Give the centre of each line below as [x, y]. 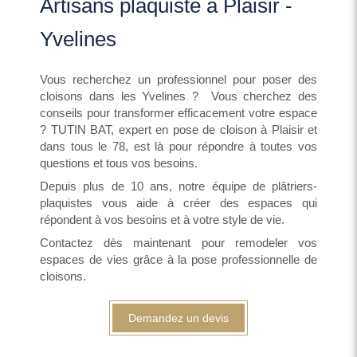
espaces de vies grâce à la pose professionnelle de [178, 259]
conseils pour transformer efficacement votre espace [178, 113]
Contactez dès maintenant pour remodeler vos [178, 243]
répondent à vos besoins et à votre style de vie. [162, 220]
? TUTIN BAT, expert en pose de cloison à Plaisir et [178, 129]
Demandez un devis [178, 318]
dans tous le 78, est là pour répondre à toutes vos [178, 146]
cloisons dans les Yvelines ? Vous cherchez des [178, 96]
